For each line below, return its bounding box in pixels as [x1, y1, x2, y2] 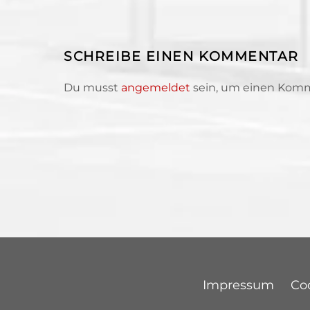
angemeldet [121, 81, 190, 95]
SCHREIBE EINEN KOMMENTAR [64, 47, 299, 64]
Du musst [64, 81, 121, 95]
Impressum [203, 277, 274, 293]
